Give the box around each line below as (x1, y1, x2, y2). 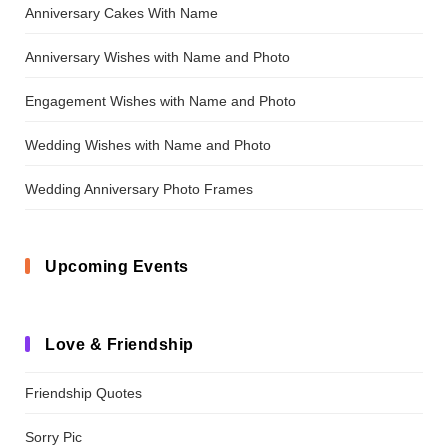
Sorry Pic (25, 428, 82, 445)
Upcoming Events (45, 257, 189, 275)
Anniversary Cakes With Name (25, 4, 218, 21)
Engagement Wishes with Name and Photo (25, 92, 296, 109)
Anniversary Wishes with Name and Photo (25, 48, 290, 65)
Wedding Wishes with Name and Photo (25, 136, 271, 153)
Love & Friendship (45, 335, 194, 353)
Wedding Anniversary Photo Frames (25, 180, 253, 197)
